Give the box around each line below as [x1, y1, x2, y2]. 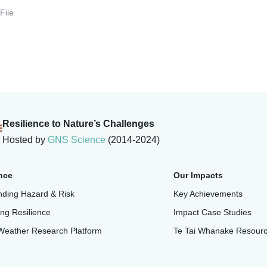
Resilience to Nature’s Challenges [2, 119, 154, 129]
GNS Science [48, 135, 105, 145]
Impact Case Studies [173, 207, 252, 218]
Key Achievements [173, 189, 243, 199]
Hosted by [2, 135, 48, 145]
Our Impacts [173, 170, 223, 181]
